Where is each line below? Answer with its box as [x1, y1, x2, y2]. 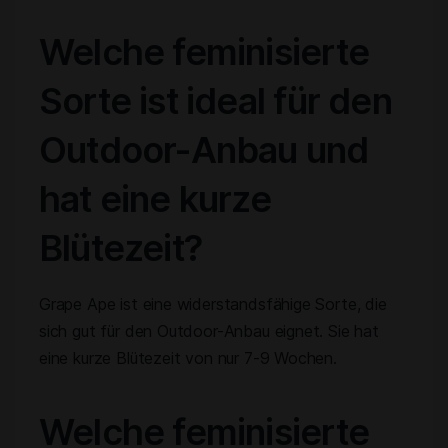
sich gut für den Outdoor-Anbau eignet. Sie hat [39, 321, 379, 341]
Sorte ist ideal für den [39, 79, 392, 123]
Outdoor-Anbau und [39, 128, 369, 172]
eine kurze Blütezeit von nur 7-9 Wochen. [39, 348, 337, 368]
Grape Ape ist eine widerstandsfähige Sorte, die [39, 294, 387, 314]
